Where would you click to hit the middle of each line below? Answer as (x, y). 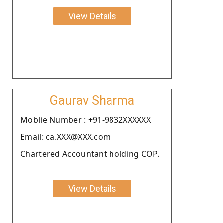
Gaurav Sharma (92, 100)
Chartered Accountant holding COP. (90, 154)
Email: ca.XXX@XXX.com (66, 137)
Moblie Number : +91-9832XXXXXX (86, 120)
